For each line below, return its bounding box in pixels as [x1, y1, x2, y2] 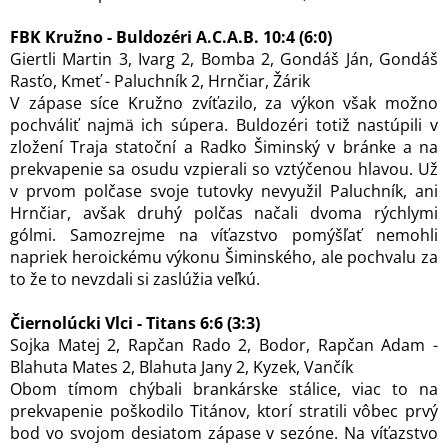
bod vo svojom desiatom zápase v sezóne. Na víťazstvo [10, 422, 438, 444]
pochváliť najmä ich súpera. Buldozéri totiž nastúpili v [10, 114, 438, 136]
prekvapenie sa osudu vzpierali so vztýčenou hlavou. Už [10, 158, 438, 180]
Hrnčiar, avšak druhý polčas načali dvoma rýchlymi [10, 202, 438, 224]
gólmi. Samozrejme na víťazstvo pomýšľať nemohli [10, 224, 438, 246]
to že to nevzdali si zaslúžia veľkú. [10, 268, 260, 290]
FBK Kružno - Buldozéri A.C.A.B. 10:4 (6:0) [10, 26, 332, 48]
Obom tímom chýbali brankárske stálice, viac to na [10, 378, 438, 400]
